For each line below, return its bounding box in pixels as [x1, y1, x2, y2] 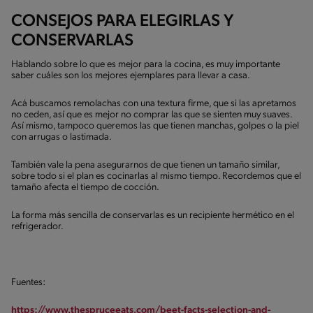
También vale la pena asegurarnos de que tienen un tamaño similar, [11, 159, 279, 170]
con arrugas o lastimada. [11, 131, 112, 143]
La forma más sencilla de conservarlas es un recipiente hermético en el [11, 210, 294, 221]
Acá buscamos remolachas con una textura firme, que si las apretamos [11, 98, 296, 109]
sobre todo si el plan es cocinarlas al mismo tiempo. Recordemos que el [11, 170, 301, 182]
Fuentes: [11, 277, 45, 288]
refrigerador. [11, 221, 64, 232]
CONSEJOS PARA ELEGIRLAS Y [11, 13, 233, 30]
